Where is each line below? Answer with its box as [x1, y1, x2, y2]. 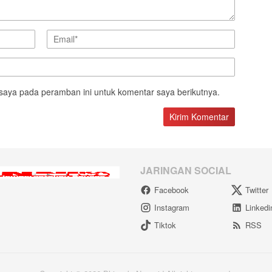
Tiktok [154, 219, 176, 231]
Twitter [245, 184, 269, 196]
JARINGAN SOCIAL [140, 163, 231, 178]
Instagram [154, 202, 189, 214]
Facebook [154, 184, 189, 196]
